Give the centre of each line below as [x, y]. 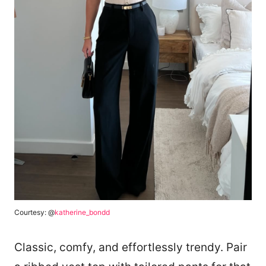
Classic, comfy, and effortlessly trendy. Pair [131, 248]
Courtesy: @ [34, 213]
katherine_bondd [82, 213]
